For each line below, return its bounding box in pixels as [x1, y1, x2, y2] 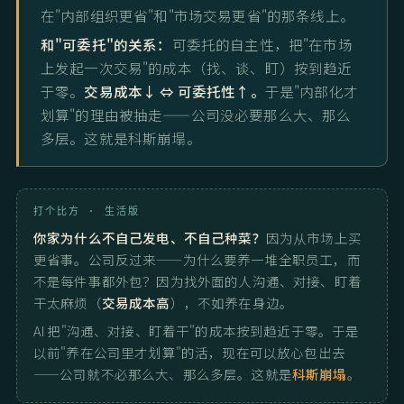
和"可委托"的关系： [41, 33, 172, 54]
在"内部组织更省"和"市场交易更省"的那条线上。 [41, 5, 354, 25]
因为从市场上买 [265, 227, 362, 247]
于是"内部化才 [264, 80, 358, 101]
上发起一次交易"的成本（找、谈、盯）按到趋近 [41, 57, 353, 78]
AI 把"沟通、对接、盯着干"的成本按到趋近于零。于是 [33, 320, 360, 340]
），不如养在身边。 [170, 292, 294, 312]
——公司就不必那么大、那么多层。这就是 [33, 363, 292, 383]
